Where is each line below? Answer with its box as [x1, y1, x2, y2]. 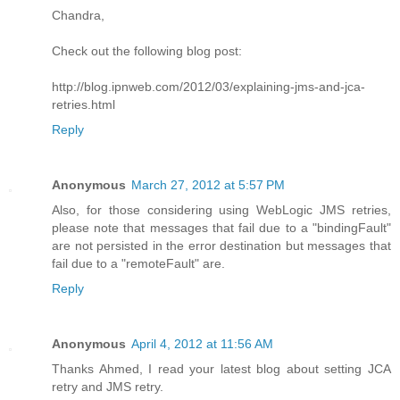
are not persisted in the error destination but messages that [52, 237, 391, 253]
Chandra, [52, 7, 104, 22]
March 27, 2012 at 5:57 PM [131, 177, 285, 192]
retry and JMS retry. [52, 379, 163, 394]
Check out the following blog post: [52, 43, 242, 58]
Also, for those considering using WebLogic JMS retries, [52, 202, 391, 217]
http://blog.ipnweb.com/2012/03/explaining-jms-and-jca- [52, 79, 365, 94]
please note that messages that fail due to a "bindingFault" [52, 220, 391, 235]
